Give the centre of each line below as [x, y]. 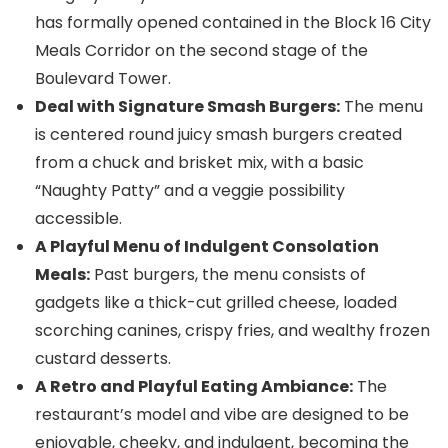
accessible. [78, 218]
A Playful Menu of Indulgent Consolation [207, 246]
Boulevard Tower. [103, 78]
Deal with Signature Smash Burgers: [187, 106]
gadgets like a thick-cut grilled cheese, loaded [216, 302]
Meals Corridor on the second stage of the [201, 50]
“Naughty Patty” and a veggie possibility [190, 190]
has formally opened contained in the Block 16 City [233, 22]
